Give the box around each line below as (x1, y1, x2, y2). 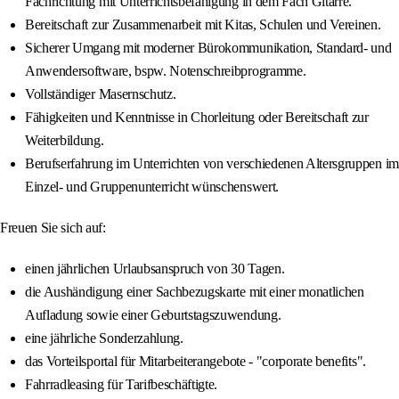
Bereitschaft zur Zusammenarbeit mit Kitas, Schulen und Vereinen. (25, 17, 381, 33)
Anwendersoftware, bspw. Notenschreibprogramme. (25, 63, 306, 79)
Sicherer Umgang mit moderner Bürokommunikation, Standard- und (25, 40, 392, 56)
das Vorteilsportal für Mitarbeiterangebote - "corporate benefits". (25, 354, 366, 370)
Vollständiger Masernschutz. (25, 86, 176, 102)
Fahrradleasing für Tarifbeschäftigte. (25, 377, 218, 393)
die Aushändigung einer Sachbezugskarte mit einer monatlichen (25, 284, 364, 300)
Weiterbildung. (25, 133, 104, 149)
